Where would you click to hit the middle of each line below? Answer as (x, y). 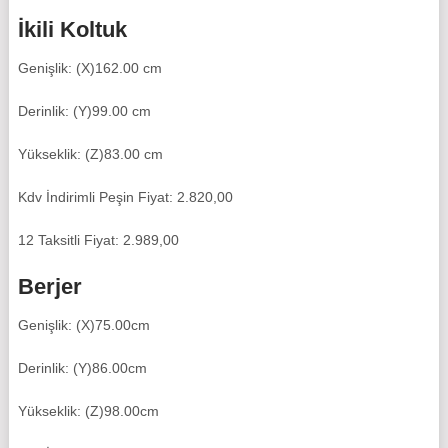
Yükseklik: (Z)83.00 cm (90, 154)
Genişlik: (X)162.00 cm (89, 68)
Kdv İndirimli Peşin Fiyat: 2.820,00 (125, 197)
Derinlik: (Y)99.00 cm (84, 111)
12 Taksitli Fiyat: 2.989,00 (98, 240)
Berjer (49, 287)
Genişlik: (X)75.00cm (83, 325)
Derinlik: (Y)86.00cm (82, 368)
